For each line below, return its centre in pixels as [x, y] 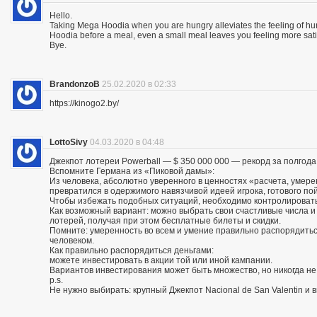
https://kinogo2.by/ [84, 103]
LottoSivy [69, 142]
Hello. [61, 15]
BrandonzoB [75, 84]
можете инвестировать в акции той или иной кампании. [161, 260]
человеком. [72, 240]
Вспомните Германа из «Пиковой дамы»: [132, 171]
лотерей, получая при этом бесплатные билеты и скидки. [165, 220]
